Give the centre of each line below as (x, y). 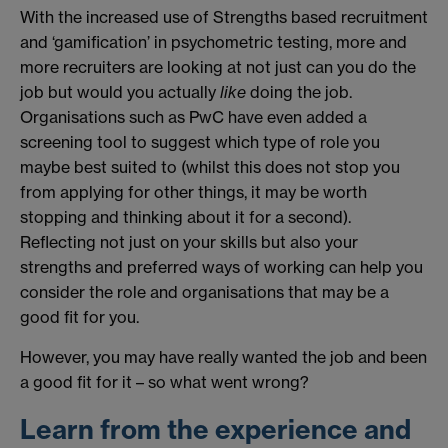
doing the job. (301, 92)
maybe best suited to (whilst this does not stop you (210, 167)
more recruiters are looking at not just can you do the (218, 67)
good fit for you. (79, 317)
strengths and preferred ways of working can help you (221, 267)
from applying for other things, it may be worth (193, 192)
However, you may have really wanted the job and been (223, 356)
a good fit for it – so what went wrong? (164, 381)
